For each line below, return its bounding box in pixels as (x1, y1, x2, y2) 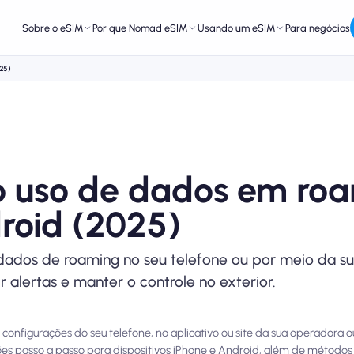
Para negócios (285, 21, 351, 34)
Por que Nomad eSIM (92, 21, 188, 34)
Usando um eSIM (198, 21, 276, 34)
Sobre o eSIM (21, 21, 83, 34)
